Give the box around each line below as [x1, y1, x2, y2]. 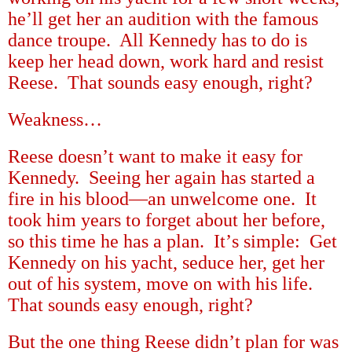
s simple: [232, 230, 300, 251]
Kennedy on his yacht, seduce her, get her [8, 251, 324, 273]
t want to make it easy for [108, 145, 302, 167]
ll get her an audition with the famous [32, 8, 318, 29]
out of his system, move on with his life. [8, 273, 313, 294]
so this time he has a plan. [8, 230, 204, 251]
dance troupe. [8, 29, 111, 50]
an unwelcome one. [148, 188, 295, 209]
